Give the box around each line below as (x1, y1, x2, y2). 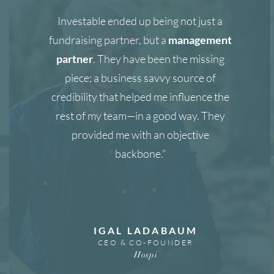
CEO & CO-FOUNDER (97, 238, 194, 247)
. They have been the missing (92, 52, 224, 65)
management (168, 33, 232, 46)
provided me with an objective (71, 128, 209, 141)
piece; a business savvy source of (64, 71, 216, 84)
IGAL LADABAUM (93, 224, 198, 236)
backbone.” (114, 147, 166, 160)
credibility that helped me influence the (51, 90, 229, 103)
